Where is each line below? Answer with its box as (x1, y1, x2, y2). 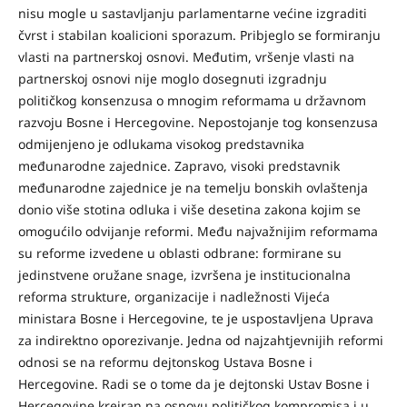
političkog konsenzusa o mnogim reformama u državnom (17, 91, 366, 109)
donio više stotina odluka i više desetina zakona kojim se (17, 200, 361, 218)
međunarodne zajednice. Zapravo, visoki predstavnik (17, 156, 340, 174)
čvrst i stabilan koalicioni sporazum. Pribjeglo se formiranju (17, 25, 381, 44)
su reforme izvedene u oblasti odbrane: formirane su (17, 243, 342, 262)
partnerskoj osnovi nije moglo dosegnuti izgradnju (17, 69, 327, 87)
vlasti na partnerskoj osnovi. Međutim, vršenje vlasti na (17, 47, 354, 65)
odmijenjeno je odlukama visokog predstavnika (17, 134, 304, 153)
